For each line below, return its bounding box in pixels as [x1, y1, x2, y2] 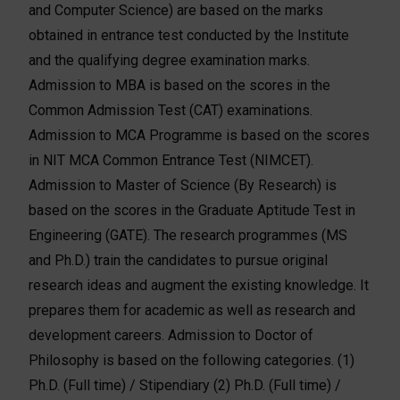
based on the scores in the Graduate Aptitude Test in [29, 201, 356, 219]
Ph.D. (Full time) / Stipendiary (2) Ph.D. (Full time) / [29, 376, 342, 394]
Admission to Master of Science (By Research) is [29, 176, 337, 194]
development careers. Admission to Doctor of [29, 326, 314, 344]
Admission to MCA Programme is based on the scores [29, 126, 371, 144]
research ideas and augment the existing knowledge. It [29, 276, 370, 294]
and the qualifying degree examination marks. [29, 51, 311, 69]
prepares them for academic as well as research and [29, 301, 356, 319]
